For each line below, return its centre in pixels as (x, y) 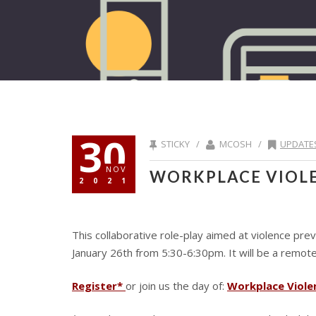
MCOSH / (243, 144)
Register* (99, 286)
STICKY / (182, 144)
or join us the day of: (176, 286)
